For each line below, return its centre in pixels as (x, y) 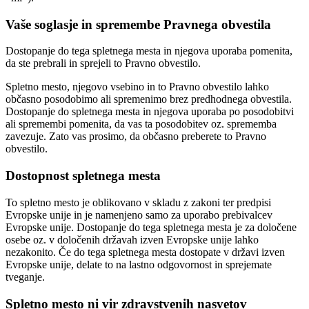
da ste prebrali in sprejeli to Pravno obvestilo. (103, 63)
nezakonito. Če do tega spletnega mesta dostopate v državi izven (145, 252)
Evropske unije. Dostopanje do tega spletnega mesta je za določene (151, 227)
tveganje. (25, 277)
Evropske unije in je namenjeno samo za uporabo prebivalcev (139, 215)
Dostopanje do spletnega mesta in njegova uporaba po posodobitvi (150, 112)
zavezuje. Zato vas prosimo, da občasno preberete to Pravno (136, 137)
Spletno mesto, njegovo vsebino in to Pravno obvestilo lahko (137, 87)
